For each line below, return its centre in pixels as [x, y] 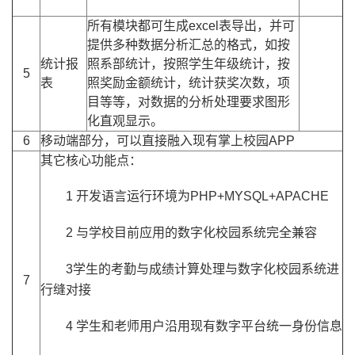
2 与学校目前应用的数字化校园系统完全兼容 [191, 233]
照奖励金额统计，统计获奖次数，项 [189, 83]
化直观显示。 [125, 121]
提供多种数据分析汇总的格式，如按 [189, 45]
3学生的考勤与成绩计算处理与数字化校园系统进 [202, 269]
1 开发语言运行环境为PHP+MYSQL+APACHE [197, 197]
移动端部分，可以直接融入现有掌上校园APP [168, 141]
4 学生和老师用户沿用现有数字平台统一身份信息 [204, 326]
